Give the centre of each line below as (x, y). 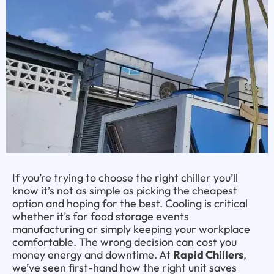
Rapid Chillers (208, 254)
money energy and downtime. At (93, 254)
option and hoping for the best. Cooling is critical (130, 203)
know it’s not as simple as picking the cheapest (125, 190)
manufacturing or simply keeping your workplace (131, 229)
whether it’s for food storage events (101, 216)
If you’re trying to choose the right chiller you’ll (125, 177)
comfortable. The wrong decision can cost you (124, 242)
